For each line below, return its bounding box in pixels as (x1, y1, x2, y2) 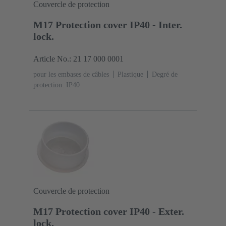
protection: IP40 (33, 81, 80, 89)
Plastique (118, 71, 143, 79)
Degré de (152, 71, 178, 79)
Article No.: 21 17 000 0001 (33, 54, 124, 64)
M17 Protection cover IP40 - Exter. (33, 206, 184, 217)
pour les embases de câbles (33, 71, 109, 79)
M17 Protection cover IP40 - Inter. (33, 19, 182, 31)
